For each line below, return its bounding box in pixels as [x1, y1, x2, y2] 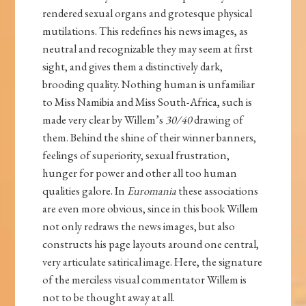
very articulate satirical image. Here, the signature [42, 254, 263, 270]
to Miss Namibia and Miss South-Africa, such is [42, 94, 253, 110]
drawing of [192, 112, 244, 128]
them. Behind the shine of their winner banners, [42, 130, 257, 145]
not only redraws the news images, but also [42, 219, 236, 234]
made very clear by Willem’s [42, 112, 166, 128]
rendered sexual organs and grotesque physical [42, 5, 253, 21]
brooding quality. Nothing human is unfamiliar [42, 76, 255, 92]
